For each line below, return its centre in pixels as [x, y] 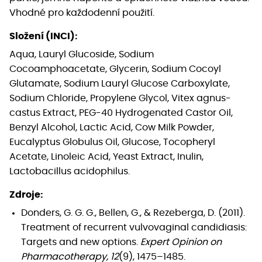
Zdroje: [26, 194]
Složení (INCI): [44, 36]
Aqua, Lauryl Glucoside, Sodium [82, 54]
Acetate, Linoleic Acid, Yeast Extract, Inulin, [106, 156]
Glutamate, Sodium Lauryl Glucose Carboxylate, [120, 83]
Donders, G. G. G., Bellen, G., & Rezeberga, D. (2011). [133, 213]
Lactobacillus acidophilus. [70, 171]
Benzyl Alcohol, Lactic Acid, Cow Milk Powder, [112, 127]
